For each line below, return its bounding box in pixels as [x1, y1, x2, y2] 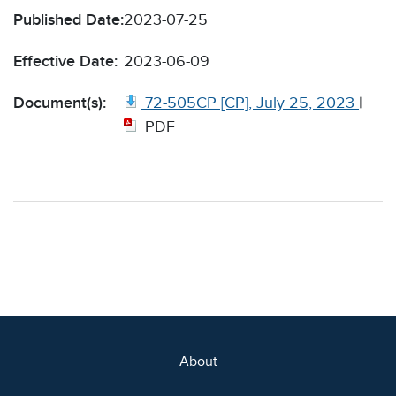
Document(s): [13, 94, 106, 112]
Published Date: [13, 11, 124, 29]
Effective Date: [13, 52, 118, 71]
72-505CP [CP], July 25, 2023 [145, 94, 354, 112]
